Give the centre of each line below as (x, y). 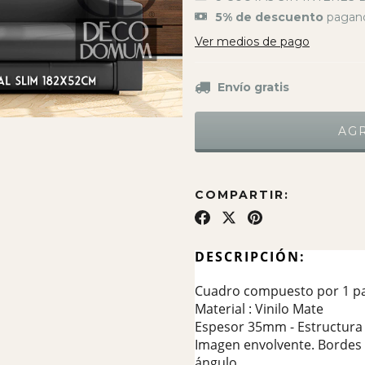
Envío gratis (253, 88)
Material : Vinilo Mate (259, 309)
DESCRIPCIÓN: (250, 257)
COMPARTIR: (242, 195)
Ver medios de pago (252, 42)
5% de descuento (269, 18)
